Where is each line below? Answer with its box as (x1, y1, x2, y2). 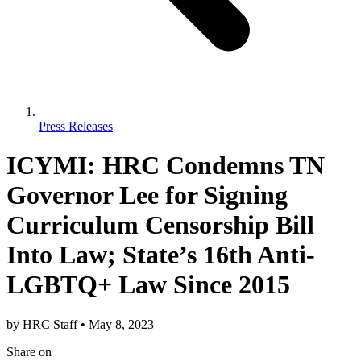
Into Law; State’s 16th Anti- (6, 240, 315, 270)
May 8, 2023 (85, 317, 154, 331)
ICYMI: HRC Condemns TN (6, 151, 325, 180)
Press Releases (39, 118, 113, 133)
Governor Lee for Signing (6, 180, 288, 210)
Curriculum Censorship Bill (6, 210, 314, 240)
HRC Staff (23, 317, 81, 331)
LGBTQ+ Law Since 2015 (6, 270, 290, 300)
